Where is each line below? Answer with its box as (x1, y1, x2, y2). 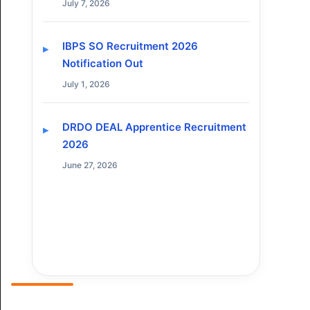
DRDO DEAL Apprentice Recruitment (62, 120, 246, 134)
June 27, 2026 (62, 160, 118, 171)
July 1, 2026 (62, 79, 110, 89)
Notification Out (62, 57, 143, 70)
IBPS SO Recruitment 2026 (62, 39, 198, 53)
